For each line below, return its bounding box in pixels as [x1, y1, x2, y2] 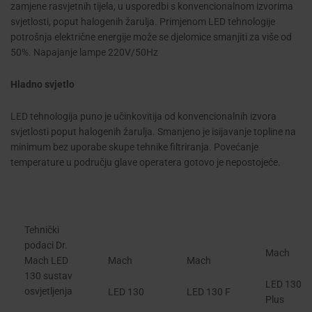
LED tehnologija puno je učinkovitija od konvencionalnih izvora [10, 111, 276, 123]
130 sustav [24, 270, 72, 281]
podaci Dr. [24, 239, 68, 251]
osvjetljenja [24, 285, 72, 297]
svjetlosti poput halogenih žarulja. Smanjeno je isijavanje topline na [10, 126, 296, 138]
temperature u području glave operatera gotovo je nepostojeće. [10, 157, 281, 169]
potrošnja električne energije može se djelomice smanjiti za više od [10, 31, 292, 43]
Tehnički [24, 224, 59, 235]
